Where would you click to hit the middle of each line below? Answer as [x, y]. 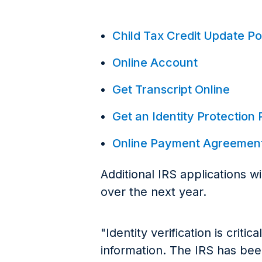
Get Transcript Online [171, 89]
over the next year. [154, 192]
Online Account [155, 62]
